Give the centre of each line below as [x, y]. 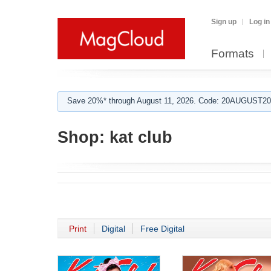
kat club [139, 137]
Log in [260, 22]
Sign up [224, 22]
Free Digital [162, 229]
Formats [233, 54]
